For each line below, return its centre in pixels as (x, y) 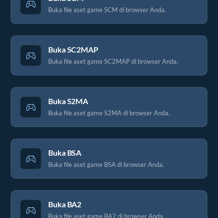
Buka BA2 (65, 204)
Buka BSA (65, 153)
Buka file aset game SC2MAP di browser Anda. (113, 61)
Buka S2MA (68, 101)
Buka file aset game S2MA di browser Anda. (109, 113)
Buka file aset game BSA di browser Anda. (106, 164)
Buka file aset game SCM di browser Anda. (107, 9)
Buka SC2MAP (73, 49)
